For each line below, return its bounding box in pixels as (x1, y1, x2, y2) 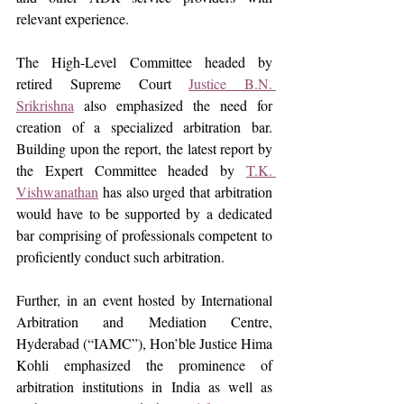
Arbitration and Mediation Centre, (16, 312, 272, 331)
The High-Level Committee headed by (16, 52, 272, 71)
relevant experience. (16, 9, 129, 28)
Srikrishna (16, 96, 74, 115)
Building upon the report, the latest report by (16, 139, 272, 158)
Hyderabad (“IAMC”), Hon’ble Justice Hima (16, 334, 272, 353)
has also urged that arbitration (98, 182, 272, 201)
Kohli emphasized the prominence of (16, 355, 272, 374)
